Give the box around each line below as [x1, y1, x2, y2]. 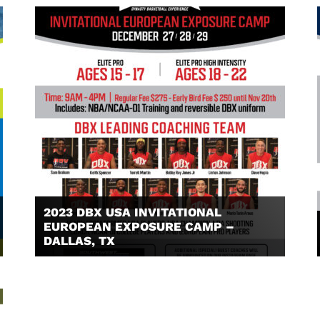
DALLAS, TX [44, 234, 115, 248]
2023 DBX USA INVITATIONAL [44, 205, 221, 219]
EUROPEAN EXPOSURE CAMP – [44, 219, 234, 234]
